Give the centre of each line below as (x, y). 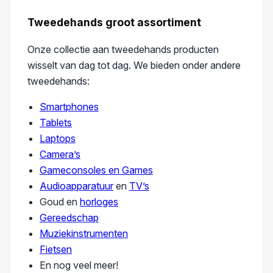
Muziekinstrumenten (84, 234)
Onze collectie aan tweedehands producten (123, 50)
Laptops (58, 139)
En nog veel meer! (79, 265)
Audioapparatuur (76, 186)
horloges (99, 202)
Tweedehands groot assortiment (114, 22)
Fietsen (56, 250)
